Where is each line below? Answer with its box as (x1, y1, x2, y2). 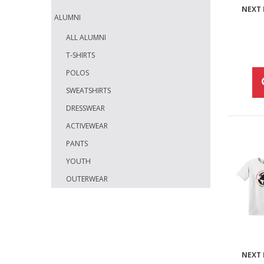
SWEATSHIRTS (66, 85, 111, 96)
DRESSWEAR (66, 103, 105, 114)
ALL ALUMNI (66, 32, 106, 43)
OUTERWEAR (66, 174, 108, 184)
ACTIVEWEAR (66, 121, 108, 131)
